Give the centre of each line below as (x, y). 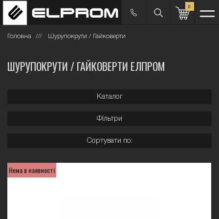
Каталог (109, 97)
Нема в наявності (32, 170)
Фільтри (109, 119)
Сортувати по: (109, 141)
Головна (19, 36)
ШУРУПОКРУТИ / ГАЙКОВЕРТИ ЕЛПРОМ (86, 66)
